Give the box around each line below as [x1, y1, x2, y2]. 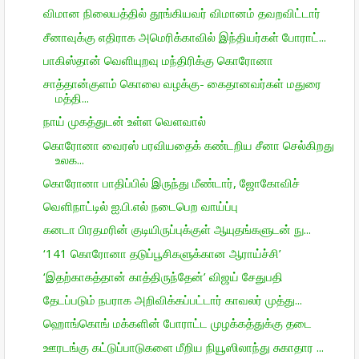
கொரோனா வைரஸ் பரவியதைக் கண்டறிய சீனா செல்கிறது [42, 136, 334, 153]
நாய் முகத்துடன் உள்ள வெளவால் [42, 113, 206, 130]
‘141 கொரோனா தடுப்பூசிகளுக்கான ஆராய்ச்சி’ [42, 244, 281, 261]
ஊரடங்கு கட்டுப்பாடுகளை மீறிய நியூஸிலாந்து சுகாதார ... [42, 338, 324, 355]
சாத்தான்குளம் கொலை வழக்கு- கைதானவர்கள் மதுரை [42, 75, 321, 91]
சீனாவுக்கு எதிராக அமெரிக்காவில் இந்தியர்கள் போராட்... [42, 28, 326, 45]
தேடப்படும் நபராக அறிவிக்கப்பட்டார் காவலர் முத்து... [42, 292, 302, 308]
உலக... [54, 151, 84, 167]
